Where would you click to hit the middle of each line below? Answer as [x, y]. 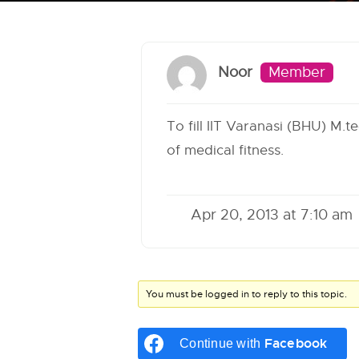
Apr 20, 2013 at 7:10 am [272, 215]
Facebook [296, 343]
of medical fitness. [225, 150]
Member [297, 73]
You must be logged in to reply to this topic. [247, 294]
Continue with [222, 343]
